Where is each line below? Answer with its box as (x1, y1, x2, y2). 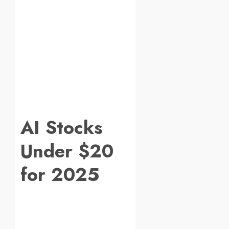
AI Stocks (20, 114, 102, 142)
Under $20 (20, 138, 113, 165)
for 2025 (20, 161, 99, 189)
